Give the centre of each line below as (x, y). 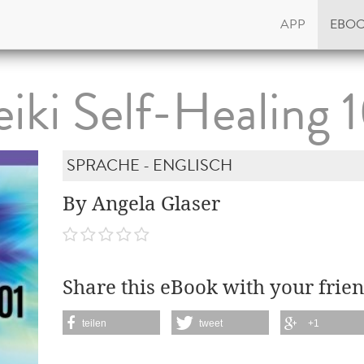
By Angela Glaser (142, 204)
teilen (95, 323)
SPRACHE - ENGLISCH (150, 165)
